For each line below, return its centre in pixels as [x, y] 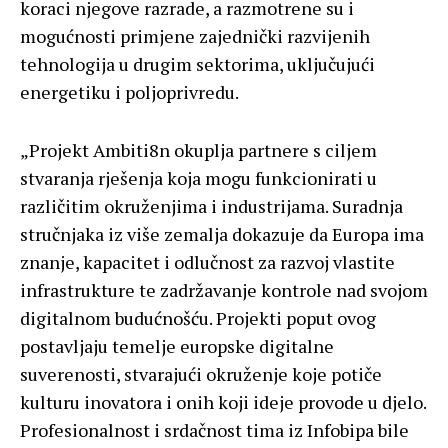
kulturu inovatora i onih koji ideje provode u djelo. [223, 402]
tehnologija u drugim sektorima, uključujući [197, 64]
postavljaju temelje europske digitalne [177, 346]
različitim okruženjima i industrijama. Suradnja [211, 206]
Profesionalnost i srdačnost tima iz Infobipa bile [214, 430]
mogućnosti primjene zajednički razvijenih [195, 36]
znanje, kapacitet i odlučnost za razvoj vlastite [207, 262]
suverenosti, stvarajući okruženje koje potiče [201, 374]
